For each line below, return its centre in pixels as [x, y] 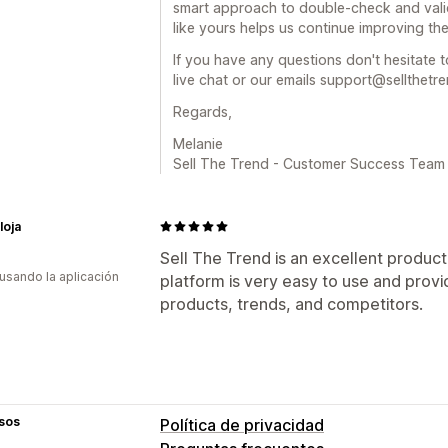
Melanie [198, 143]
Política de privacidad [242, 424]
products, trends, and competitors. [291, 303]
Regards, [202, 111]
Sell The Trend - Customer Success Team [309, 163]
